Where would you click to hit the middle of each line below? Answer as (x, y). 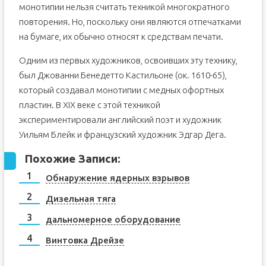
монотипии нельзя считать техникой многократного (124, 7)
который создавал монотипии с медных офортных (121, 90)
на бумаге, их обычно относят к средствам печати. (121, 37)
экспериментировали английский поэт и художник (120, 120)
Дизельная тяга (80, 199)
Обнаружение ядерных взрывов (117, 178)
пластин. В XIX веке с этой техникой (89, 105)
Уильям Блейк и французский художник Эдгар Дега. (122, 134)
